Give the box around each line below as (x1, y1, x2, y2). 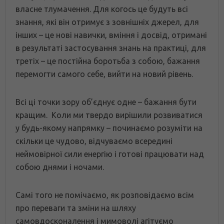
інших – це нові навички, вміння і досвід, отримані (15, 30, 207, 40)
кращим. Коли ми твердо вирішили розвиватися (15, 110, 202, 120)
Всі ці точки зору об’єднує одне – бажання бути (15, 97, 196, 107)
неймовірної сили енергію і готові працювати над (15, 149, 204, 159)
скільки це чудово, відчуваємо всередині (15, 136, 172, 146)
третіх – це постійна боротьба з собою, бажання (15, 56, 200, 66)
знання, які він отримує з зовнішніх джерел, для (15, 17, 199, 27)
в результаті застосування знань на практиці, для (15, 43, 206, 53)
